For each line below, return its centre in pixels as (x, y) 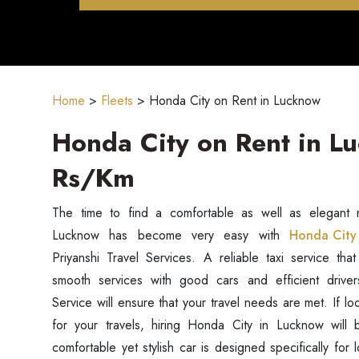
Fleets (117, 101)
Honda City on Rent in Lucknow (235, 101)
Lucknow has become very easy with (171, 235)
